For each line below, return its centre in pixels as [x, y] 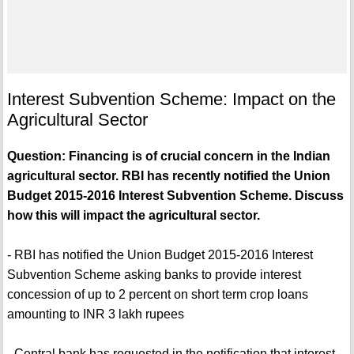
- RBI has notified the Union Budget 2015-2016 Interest [160, 255]
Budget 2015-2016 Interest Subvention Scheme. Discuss [175, 196]
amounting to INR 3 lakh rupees [95, 314]
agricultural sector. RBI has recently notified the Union [168, 176]
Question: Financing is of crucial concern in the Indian [168, 156]
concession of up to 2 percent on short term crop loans [157, 295]
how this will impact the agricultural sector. [133, 216]
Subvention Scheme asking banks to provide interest [154, 275]
